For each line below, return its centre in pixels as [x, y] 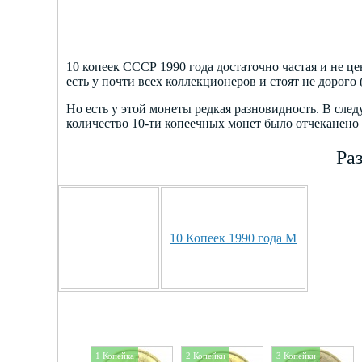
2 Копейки [206, 355]
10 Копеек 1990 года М [233, 238]
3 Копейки [296, 355]
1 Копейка [115, 355]
